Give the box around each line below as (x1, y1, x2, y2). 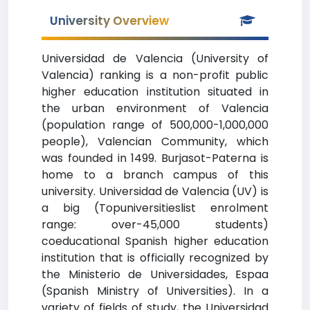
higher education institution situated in (42, 84, 268, 100)
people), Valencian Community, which (42, 134, 268, 149)
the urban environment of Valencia (42, 100, 268, 116)
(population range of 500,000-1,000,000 (42, 117, 268, 133)
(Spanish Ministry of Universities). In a (42, 283, 268, 299)
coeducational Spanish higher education (42, 233, 268, 249)
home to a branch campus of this (42, 167, 268, 183)
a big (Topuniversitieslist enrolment (42, 200, 268, 216)
